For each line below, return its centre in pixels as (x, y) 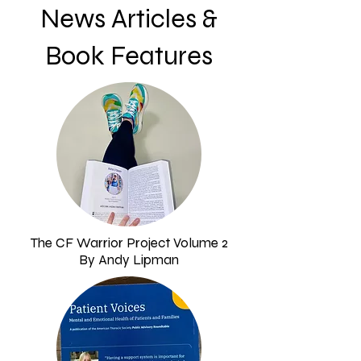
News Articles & (129, 19)
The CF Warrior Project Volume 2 (129, 243)
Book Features (129, 56)
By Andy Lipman (129, 260)
